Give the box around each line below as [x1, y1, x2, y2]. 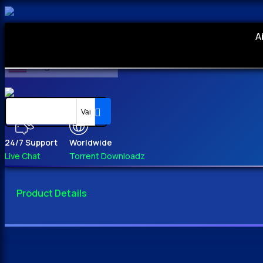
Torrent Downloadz [69, 150, 145, 162]
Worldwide [69, 137, 112, 149]
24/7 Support [5, 137, 58, 149]
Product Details [16, 187, 87, 200]
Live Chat [5, 150, 41, 162]
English [27, 59, 68, 72]
